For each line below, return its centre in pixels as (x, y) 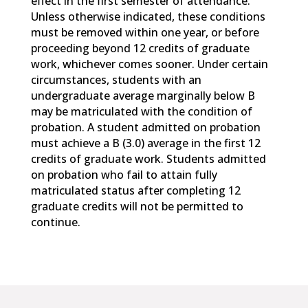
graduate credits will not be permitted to (137, 207)
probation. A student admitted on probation (145, 128)
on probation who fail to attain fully (124, 175)
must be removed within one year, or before (145, 33)
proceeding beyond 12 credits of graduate (140, 48)
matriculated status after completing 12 (135, 191)
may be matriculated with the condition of (141, 112)
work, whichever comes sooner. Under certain (149, 64)
